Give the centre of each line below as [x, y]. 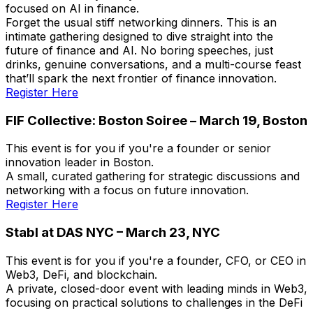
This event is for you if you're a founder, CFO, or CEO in [156, 260]
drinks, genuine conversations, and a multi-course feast [153, 64]
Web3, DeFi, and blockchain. [81, 274]
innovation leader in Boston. [80, 162]
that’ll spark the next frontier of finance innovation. [141, 78]
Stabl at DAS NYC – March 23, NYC [113, 233]
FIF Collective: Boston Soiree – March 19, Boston [156, 120]
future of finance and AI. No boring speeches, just [139, 50]
